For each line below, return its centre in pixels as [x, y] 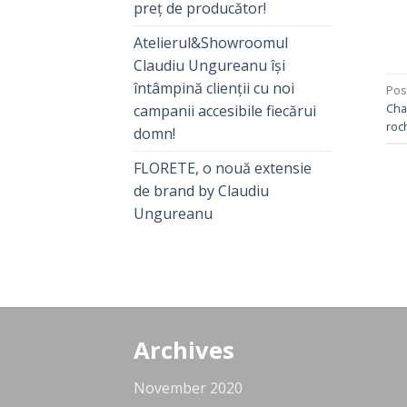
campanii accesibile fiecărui [225, 111]
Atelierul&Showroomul [211, 43]
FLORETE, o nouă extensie [223, 169]
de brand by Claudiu [201, 191]
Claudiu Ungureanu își [209, 66]
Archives [184, 351]
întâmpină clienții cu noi [214, 89]
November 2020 [188, 388]
